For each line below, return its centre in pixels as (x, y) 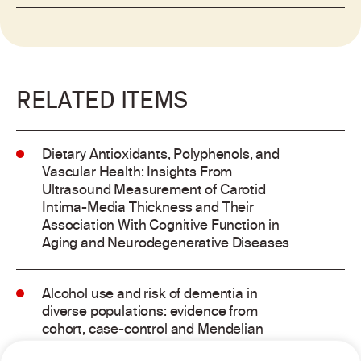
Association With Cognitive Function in (161, 226)
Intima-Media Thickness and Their (148, 209)
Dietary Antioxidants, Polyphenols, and (161, 156)
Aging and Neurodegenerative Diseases (166, 244)
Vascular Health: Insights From (137, 173)
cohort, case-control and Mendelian (153, 330)
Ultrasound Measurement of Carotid (154, 191)
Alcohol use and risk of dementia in (150, 295)
